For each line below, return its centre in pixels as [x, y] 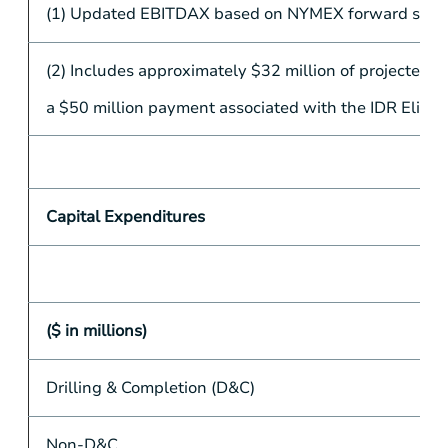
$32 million [293, 71]
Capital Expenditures [125, 217]
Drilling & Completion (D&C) [150, 388]
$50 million [101, 107]
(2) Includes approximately [148, 71]
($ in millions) [96, 331]
